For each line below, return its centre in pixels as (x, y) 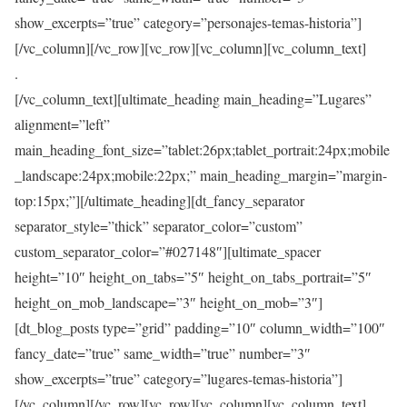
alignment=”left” (62, 124)
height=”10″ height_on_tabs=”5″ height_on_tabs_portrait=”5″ (193, 276)
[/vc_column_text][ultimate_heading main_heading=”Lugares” (193, 98)
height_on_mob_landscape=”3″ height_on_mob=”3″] (169, 302)
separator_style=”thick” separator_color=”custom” (159, 225)
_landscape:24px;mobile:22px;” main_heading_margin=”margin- (201, 174)
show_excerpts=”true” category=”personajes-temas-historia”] (188, 22)
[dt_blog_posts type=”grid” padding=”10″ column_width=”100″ (200, 327)
